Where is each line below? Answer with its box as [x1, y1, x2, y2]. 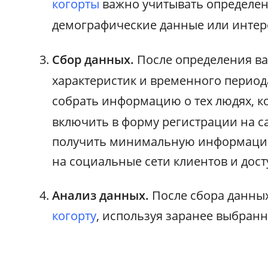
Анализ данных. [52, 187, 153, 203]
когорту [52, 207, 97, 224]
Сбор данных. [52, 51, 138, 68]
